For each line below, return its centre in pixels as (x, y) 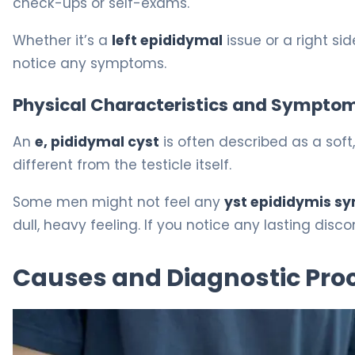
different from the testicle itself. (122, 164)
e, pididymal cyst (97, 141)
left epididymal (167, 41)
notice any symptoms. (90, 64)
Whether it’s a (62, 41)
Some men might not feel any (118, 202)
